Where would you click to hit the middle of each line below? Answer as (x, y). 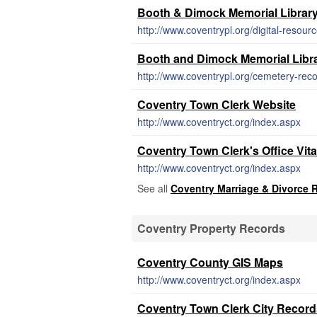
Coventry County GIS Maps (210, 262)
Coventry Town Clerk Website (217, 104)
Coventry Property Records (211, 228)
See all (154, 188)
